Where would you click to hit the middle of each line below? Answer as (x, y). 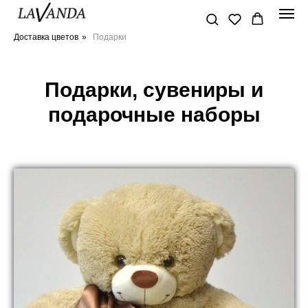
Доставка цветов (46, 37)
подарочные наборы (154, 114)
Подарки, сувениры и (154, 90)
